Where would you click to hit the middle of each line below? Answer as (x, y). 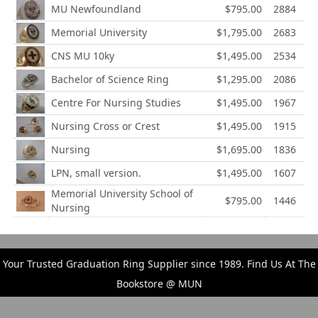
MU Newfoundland (96, 9)
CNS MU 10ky (83, 56)
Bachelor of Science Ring (110, 79)
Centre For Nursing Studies (116, 103)
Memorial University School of (122, 194)
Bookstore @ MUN (159, 284)
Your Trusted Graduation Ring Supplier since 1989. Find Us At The (159, 264)
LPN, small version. (96, 173)
